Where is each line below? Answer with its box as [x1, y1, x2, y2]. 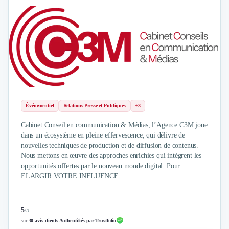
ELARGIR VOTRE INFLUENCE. [21, 172, 121, 180]
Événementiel [26, 103, 54, 108]
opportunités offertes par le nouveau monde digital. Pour [21, 162, 180, 170]
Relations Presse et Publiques [63, 103, 126, 108]
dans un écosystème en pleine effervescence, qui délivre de [21, 131, 185, 139]
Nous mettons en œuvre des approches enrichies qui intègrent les [21, 152, 201, 159]
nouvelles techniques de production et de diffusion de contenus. [21, 142, 198, 149]
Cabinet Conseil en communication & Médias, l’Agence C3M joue [21, 121, 208, 129]
